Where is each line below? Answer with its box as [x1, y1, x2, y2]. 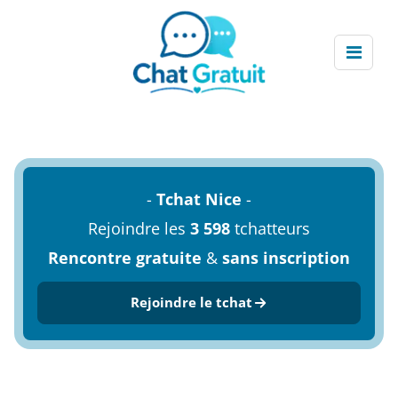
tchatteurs [230, 218, 310, 239]
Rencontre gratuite [48, 247, 202, 268]
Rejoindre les [88, 218, 190, 239]
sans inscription [222, 247, 350, 268]
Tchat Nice [156, 188, 242, 210]
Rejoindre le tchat [130, 293, 252, 311]
